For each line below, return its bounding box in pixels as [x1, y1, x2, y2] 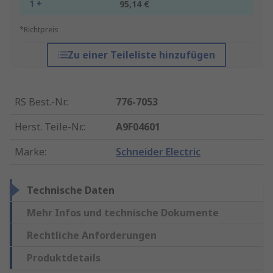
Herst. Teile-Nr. [15, 120, 83, 134]
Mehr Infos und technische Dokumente [27, 206, 219, 220]
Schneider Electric [116, 145, 201, 159]
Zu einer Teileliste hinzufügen [67, 48, 215, 62]
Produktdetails [27, 251, 101, 265]
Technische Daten [27, 183, 115, 197]
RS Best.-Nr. [15, 95, 67, 109]
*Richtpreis [19, 24, 58, 35]
